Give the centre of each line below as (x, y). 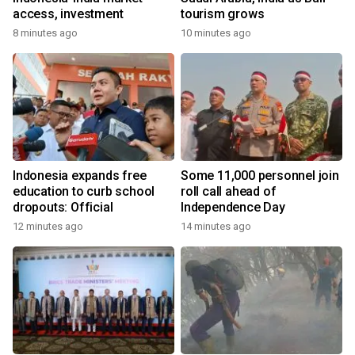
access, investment (68, 14)
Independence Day (233, 208)
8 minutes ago (45, 33)
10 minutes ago (216, 33)
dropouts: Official (63, 208)
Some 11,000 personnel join (260, 176)
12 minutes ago (48, 227)
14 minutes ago (216, 227)
